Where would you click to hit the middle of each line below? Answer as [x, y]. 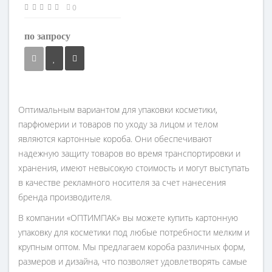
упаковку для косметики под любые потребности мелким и [134, 232]
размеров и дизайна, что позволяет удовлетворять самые [133, 261]
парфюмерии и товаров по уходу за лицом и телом [118, 124]
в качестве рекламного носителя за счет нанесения [122, 182]
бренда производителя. [65, 197]
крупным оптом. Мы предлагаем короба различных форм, [132, 247]
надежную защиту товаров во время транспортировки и [129, 153]
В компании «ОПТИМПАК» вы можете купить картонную [128, 218]
